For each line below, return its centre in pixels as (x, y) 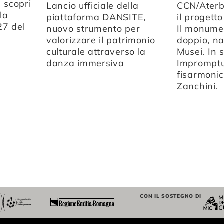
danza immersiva (85, 63)
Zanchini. (198, 86)
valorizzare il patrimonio (101, 40)
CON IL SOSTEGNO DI (171, 196)
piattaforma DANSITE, (96, 17)
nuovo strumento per (93, 28)
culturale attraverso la (96, 51)
